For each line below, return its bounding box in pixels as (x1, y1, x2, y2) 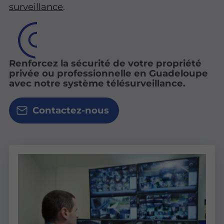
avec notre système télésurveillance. (9, 77, 188, 89)
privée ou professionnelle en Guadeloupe (9, 67, 208, 79)
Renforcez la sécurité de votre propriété (9, 57, 202, 69)
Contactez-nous (32, 104, 109, 116)
